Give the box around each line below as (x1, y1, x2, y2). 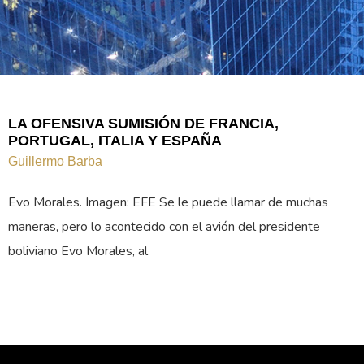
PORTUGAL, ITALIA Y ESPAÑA (8, 132, 222, 149)
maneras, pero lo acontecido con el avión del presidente (8, 218, 320, 236)
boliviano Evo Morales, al (8, 242, 148, 261)
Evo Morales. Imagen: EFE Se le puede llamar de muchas (8, 193, 328, 212)
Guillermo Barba (8, 154, 102, 169)
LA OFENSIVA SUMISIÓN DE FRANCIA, (8, 115, 279, 132)
